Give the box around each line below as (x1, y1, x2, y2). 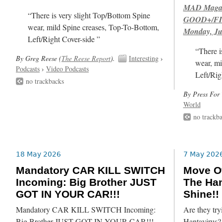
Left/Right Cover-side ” (28, 33, 101, 45)
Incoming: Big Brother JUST (16, 176, 157, 189)
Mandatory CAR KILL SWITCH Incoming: (16, 204, 156, 216)
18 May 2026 (16, 150, 61, 159)
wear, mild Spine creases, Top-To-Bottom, (28, 21, 160, 33)
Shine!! (183, 188, 219, 201)
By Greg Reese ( (16, 53, 62, 63)
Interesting (129, 53, 159, 63)
